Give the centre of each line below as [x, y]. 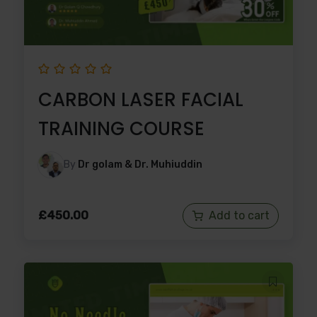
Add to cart [239, 215]
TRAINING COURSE [121, 128]
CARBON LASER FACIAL [141, 99]
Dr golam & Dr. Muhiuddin [140, 164]
